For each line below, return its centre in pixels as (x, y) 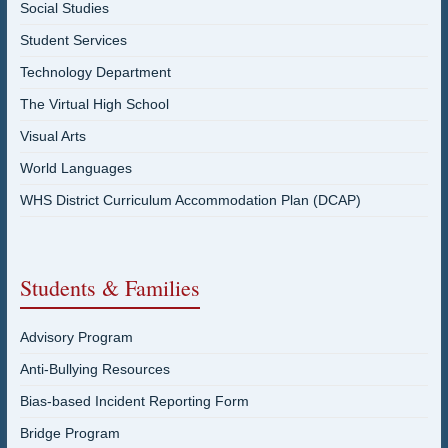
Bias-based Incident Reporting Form (134, 401)
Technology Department (95, 72)
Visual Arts (52, 136)
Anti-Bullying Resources (94, 369)
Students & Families (109, 288)
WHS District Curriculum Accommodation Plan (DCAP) (190, 200)
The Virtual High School (94, 104)
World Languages (75, 168)
